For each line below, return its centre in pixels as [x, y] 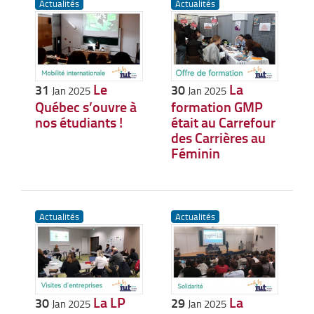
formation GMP [217, 107]
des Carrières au [218, 138]
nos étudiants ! [79, 122]
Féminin [195, 153]
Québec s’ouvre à [86, 107]
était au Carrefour [223, 122]
